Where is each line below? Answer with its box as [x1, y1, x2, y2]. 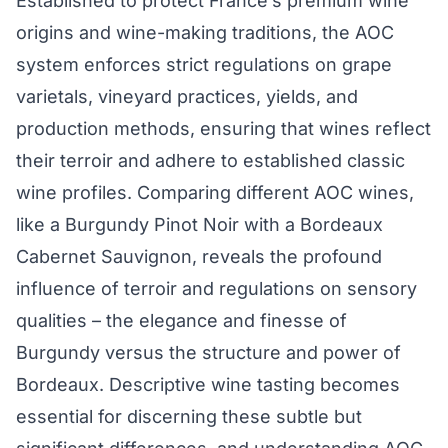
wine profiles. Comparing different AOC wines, [16, 182, 414, 204]
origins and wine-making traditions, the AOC [16, 22, 394, 44]
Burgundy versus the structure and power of [16, 342, 401, 364]
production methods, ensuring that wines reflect [16, 118, 431, 140]
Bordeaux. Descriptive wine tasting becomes [16, 374, 400, 396]
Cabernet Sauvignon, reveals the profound [16, 246, 382, 268]
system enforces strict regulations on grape [16, 54, 392, 76]
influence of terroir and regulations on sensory [16, 278, 417, 300]
